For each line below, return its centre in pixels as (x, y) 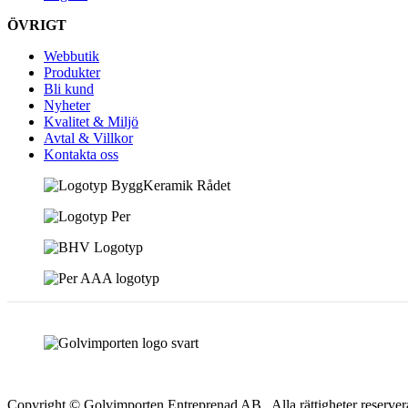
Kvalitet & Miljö (91, 122)
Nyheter (67, 106)
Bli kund (69, 89)
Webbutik (71, 56)
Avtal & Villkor (88, 138)
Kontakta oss (81, 155)
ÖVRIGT (37, 25)
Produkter (72, 73)
